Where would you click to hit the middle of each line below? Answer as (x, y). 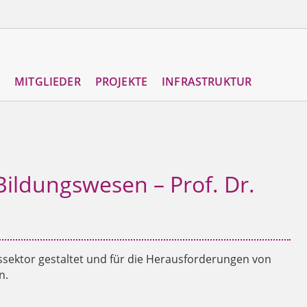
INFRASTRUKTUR (207, 82)
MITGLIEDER (48, 82)
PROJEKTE (121, 82)
